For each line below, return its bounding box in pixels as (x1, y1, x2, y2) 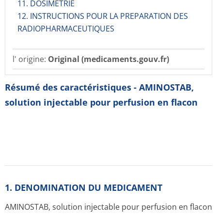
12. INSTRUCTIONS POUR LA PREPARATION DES (17, 11, 188, 21)
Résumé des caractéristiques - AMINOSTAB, (5, 81, 194, 93)
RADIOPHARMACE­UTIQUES (17, 23, 114, 34)
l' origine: (13, 54, 48, 64)
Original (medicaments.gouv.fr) (48, 54, 169, 64)
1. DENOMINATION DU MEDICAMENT (5, 182, 162, 193)
